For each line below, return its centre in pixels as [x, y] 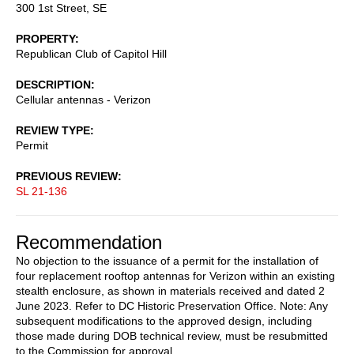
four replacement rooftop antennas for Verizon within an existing [175, 275]
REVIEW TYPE [53, 130]
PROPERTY [45, 38]
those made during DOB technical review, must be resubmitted [172, 335]
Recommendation [89, 242]
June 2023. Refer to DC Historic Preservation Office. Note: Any [172, 305]
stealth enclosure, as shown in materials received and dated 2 [170, 290]
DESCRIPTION [53, 84]
